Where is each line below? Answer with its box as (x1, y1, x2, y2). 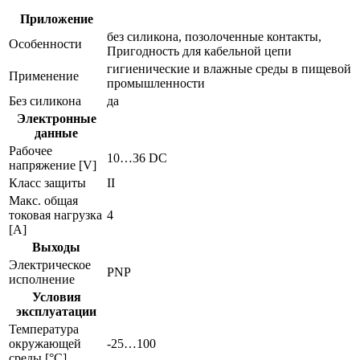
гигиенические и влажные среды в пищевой (107, 61, 351, 76)
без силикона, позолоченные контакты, (107, 29, 321, 43)
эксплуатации (16, 304, 96, 318)
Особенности (9, 36, 82, 51)
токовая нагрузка (9, 207, 102, 222)
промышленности (107, 76, 205, 90)
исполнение (9, 272, 75, 286)
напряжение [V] (9, 157, 96, 172)
